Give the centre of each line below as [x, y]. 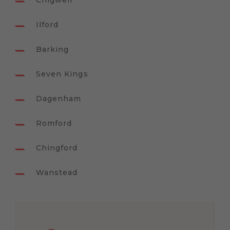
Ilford [47, 25]
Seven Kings [62, 74]
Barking [53, 50]
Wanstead [57, 173]
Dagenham [59, 99]
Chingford [57, 148]
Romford [54, 123]
